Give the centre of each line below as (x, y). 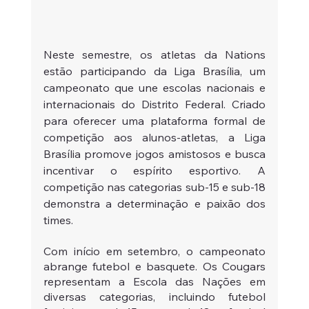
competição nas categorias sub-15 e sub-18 (154, 187)
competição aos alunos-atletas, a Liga (154, 137)
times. (58, 220)
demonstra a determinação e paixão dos (154, 203)
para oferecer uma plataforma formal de (154, 120)
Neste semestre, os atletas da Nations (154, 54)
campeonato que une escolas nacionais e (154, 87)
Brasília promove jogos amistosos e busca (154, 153)
